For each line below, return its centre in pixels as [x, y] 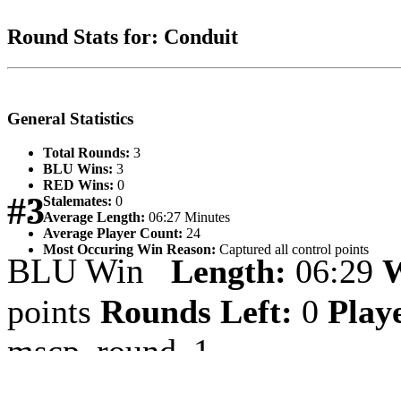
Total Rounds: [86, 153]
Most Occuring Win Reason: [129, 250]
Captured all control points [292, 250]
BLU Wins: [78, 169]
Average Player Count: [113, 234]
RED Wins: [78, 185]
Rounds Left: [196, 312]
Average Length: [94, 218]
